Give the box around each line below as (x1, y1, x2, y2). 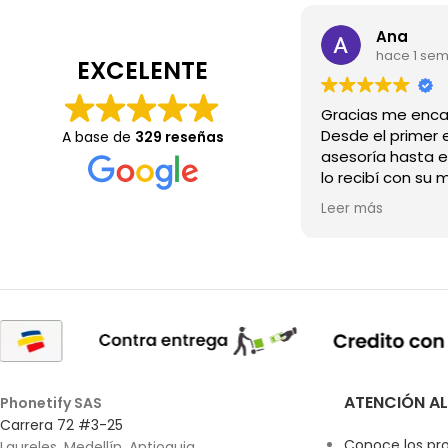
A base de (61, 127, 135, 148)
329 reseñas (134, 127, 224, 148)
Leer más (321, 199, 383, 219)
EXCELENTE (77, 54, 208, 88)
